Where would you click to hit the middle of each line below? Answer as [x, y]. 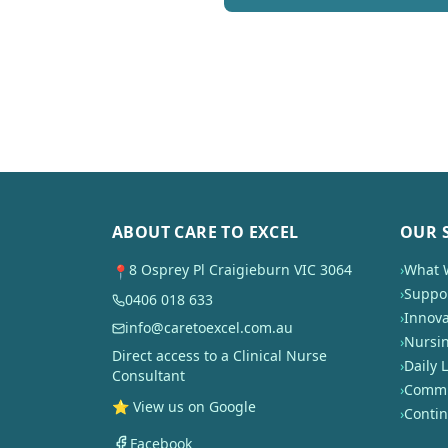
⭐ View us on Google [184, 406]
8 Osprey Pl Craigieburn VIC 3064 [240, 269]
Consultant [148, 375]
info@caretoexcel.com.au [209, 327]
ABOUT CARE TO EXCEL [205, 232]
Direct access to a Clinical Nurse [219, 355]
